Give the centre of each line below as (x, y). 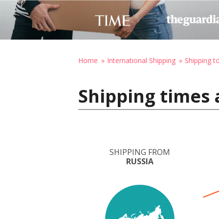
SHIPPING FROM (140, 152)
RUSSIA (140, 161)
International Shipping (141, 60)
